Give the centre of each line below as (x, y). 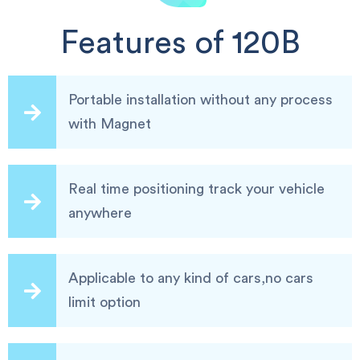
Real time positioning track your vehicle (196, 189)
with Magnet (110, 124)
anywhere (100, 213)
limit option (104, 302)
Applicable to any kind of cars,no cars (191, 278)
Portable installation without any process (200, 100)
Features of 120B (180, 43)
